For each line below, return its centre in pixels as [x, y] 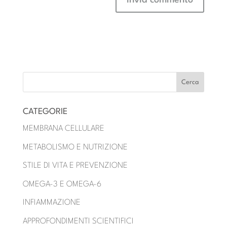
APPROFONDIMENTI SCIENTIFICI [78, 221]
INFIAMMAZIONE [51, 203]
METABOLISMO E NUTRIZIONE [75, 147]
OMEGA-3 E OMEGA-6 [62, 184]
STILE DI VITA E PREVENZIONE [75, 166]
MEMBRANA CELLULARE [63, 129]
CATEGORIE [45, 112]
